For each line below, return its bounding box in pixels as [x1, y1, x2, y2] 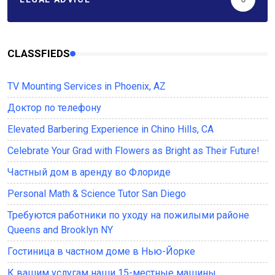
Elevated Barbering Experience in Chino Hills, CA [7, 123, 214, 136]
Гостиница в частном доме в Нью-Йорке [7, 246, 195, 258]
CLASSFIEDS [7, 47, 70, 60]
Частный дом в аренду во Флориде [7, 166, 171, 179]
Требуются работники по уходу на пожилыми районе [7, 209, 249, 222]
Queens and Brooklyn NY [7, 224, 113, 236]
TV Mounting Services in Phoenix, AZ [7, 80, 166, 93]
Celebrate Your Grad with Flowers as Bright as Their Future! [7, 145, 260, 157]
